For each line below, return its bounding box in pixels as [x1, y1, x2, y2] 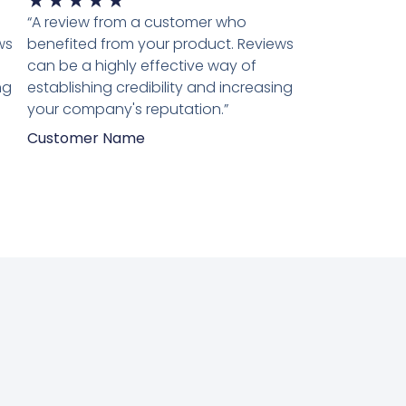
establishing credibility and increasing [27, 76, 293, 98]
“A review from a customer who [27, 11, 246, 33]
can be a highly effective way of [27, 54, 256, 76]
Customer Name [27, 127, 145, 149]
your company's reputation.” [27, 98, 228, 120]
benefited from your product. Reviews [27, 33, 294, 54]
